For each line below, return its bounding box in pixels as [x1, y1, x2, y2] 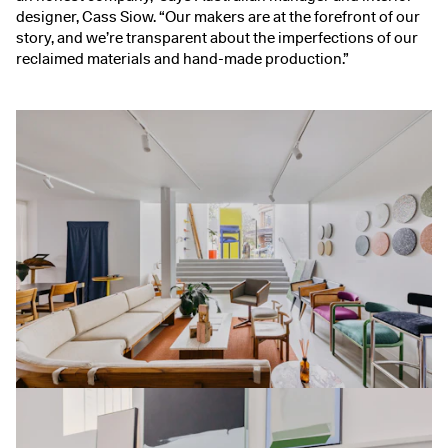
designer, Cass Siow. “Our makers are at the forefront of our [16, 8, 420, 27]
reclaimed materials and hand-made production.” [16, 50, 349, 69]
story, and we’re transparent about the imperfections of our [16, 29, 418, 48]
